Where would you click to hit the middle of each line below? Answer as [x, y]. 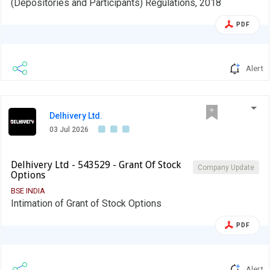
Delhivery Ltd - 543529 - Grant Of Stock [96, 165]
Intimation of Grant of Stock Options [86, 203]
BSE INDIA [28, 190]
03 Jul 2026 [69, 129]
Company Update [226, 167]
